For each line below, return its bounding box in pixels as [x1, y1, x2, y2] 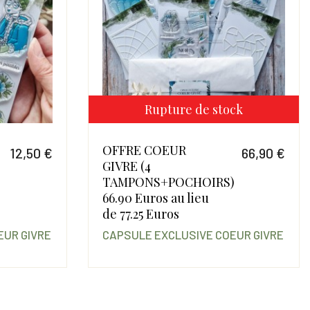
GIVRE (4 [102, 158, 151, 175]
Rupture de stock [144, 101, 243, 118]
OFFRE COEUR [102, 142, 186, 159]
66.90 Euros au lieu [102, 190, 209, 207]
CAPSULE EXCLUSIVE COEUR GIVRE [102, 228, 284, 242]
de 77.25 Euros [102, 206, 179, 223]
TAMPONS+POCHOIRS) [102, 174, 235, 191]
